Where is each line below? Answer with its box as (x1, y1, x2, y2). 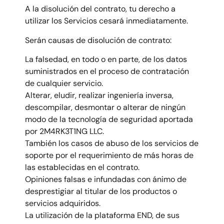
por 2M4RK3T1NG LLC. (25, 126, 104, 137)
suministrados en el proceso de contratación (25, 66, 189, 77)
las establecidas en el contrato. (25, 162, 139, 173)
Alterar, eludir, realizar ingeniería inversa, (25, 90, 173, 101)
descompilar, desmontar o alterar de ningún (25, 102, 185, 113)
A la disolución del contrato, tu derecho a (25, 3, 175, 14)
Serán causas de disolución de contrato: (25, 34, 171, 45)
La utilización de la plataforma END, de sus (25, 210, 179, 221)
